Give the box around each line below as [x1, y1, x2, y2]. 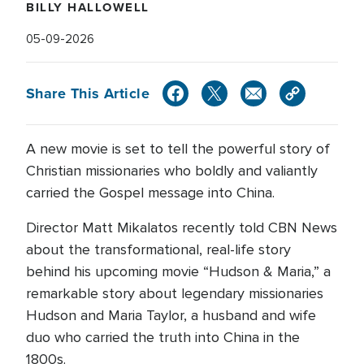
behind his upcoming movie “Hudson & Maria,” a [26, 262, 331, 280]
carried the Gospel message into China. [26, 184, 275, 201]
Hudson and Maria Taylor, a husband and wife [26, 306, 316, 324]
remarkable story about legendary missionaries [26, 284, 323, 302]
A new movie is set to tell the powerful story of [26, 140, 330, 158]
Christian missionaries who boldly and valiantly [26, 162, 318, 180]
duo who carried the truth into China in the [26, 328, 300, 346]
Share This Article [26, 82, 150, 104]
